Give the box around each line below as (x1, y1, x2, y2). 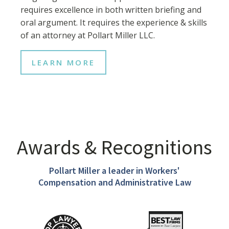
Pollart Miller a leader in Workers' (49, 164, 180, 176)
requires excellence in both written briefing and (20, 4, 201, 15)
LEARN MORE (32, 57, 95, 67)
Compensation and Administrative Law (38, 176, 191, 188)
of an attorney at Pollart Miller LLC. (20, 29, 155, 41)
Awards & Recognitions (17, 134, 212, 160)
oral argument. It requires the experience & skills (20, 16, 207, 28)
